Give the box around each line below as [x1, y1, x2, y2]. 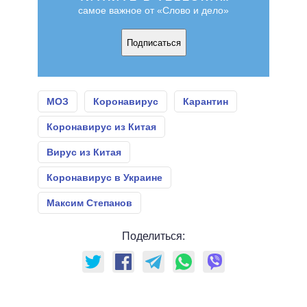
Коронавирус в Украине [47, 172, 162, 184]
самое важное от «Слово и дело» [78, 5, 229, 16]
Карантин [183, 96, 228, 108]
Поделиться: [122, 230, 185, 243]
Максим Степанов [47, 197, 132, 209]
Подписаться [126, 37, 181, 48]
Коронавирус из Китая [47, 121, 156, 133]
